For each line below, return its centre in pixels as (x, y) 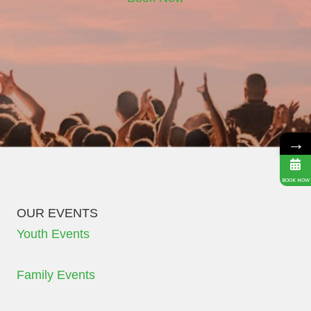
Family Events (56, 275)
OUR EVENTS (57, 213)
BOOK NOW (295, 179)
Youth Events (53, 234)
